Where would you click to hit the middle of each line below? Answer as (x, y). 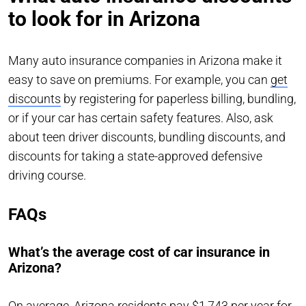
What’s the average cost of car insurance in (139, 252)
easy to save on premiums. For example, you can (139, 79)
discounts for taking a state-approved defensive (135, 156)
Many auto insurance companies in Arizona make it (145, 60)
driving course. (47, 175)
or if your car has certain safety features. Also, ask (141, 117)
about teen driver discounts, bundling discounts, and (147, 137)
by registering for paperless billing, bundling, (178, 98)
